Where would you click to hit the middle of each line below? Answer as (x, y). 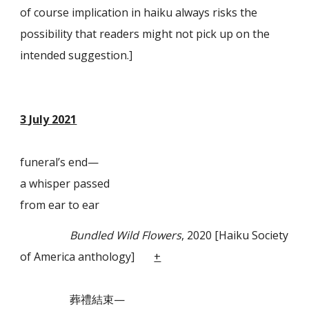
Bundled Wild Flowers (126, 235)
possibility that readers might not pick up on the (145, 33)
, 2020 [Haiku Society (235, 235)
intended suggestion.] (77, 55)
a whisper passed (65, 183)
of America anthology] (87, 256)
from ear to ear (60, 205)
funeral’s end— (60, 162)
